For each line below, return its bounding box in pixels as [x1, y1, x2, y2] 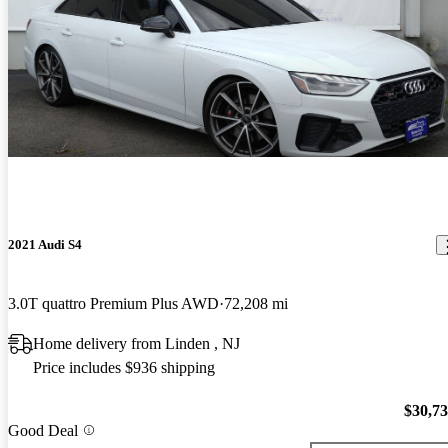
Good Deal [8, 421, 78, 439]
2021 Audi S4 [8, 237, 82, 253]
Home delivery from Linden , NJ [33, 335, 240, 353]
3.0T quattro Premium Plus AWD [8, 295, 219, 313]
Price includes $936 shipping [33, 359, 215, 377]
